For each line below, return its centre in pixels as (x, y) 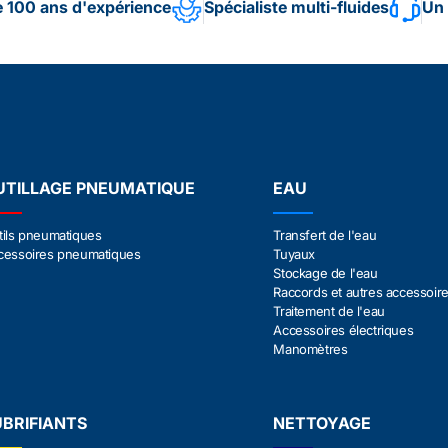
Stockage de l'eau (325, 273)
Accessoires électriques (343, 330)
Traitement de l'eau (329, 311)
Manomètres (310, 349)
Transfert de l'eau (325, 235)
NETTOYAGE (322, 423)
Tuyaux (294, 254)
